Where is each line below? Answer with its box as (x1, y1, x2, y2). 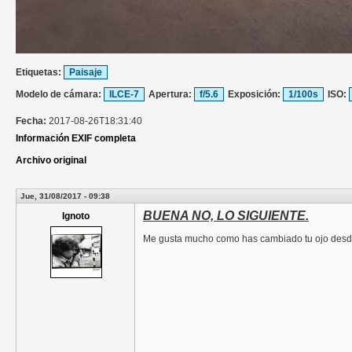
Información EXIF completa (16, 133, 136, 145)
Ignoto (61, 211, 90, 222)
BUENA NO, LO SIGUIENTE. (143, 209, 309, 223)
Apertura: (148, 89, 194, 101)
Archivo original (16, 155, 86, 167)
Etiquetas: (16, 67, 64, 79)
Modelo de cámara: (16, 89, 104, 101)
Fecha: (16, 115, 49, 127)
